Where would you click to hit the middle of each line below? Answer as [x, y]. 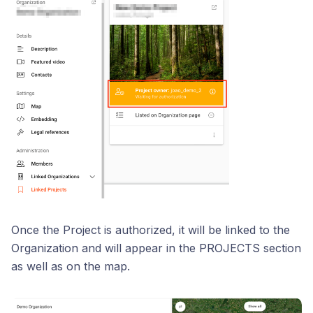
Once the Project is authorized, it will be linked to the [151, 230]
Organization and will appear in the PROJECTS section [156, 248]
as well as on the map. [71, 267]
